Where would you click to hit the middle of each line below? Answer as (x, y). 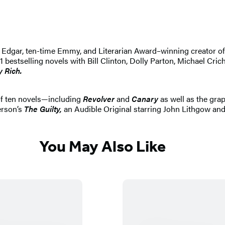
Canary (145, 98)
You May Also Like (102, 146)
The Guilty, (44, 108)
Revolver (100, 98)
